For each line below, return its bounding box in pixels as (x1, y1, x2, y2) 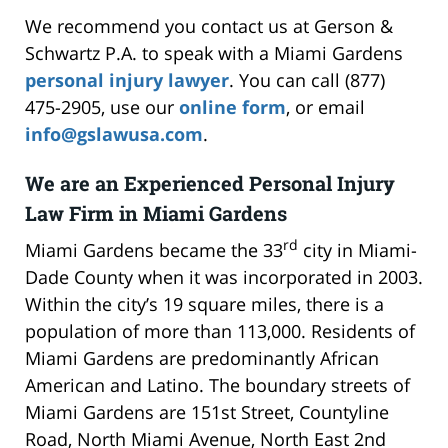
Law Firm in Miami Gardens (25, 199, 287, 226)
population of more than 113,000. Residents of (25, 318, 415, 343)
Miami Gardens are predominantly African (25, 345, 379, 370)
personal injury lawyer (25, 67, 229, 92)
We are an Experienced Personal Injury (25, 169, 395, 196)
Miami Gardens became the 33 (25, 237, 283, 262)
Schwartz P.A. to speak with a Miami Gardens (25, 40, 403, 65)
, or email (286, 94, 365, 119)
